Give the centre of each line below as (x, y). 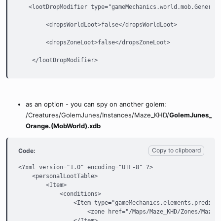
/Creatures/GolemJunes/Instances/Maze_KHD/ (97, 115)
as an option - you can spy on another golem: (96, 104)
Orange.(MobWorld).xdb (63, 126)
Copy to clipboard (176, 150)
